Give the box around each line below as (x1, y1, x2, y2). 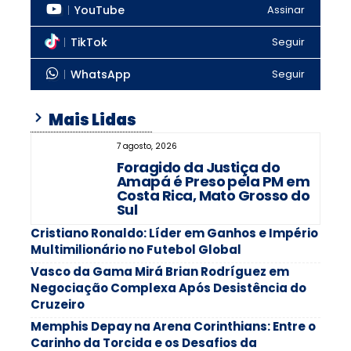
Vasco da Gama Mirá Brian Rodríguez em (31, 262, 289, 280)
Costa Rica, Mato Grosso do (117, 185, 309, 205)
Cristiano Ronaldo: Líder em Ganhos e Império (31, 224, 318, 241)
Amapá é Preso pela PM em (117, 171, 310, 191)
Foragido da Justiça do (117, 157, 280, 177)
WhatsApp (71, 66, 131, 82)
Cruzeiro (31, 295, 85, 313)
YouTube (74, 2, 125, 18)
